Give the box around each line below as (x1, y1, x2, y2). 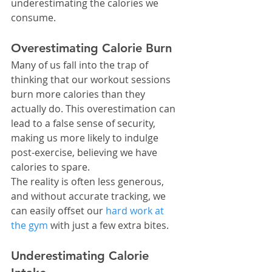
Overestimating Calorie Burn (11, 41, 172, 56)
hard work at (106, 204, 166, 218)
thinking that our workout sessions (11, 73, 173, 87)
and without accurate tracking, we (11, 189, 168, 203)
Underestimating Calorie (11, 248, 152, 263)
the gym (11, 219, 48, 233)
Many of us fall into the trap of (11, 58, 151, 72)
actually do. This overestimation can (11, 102, 178, 116)
